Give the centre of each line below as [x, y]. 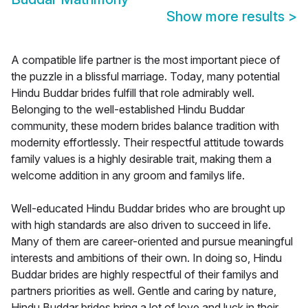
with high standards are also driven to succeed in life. [141, 225]
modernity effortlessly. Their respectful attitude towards [147, 143]
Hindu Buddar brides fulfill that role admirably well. [133, 93]
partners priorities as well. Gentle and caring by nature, [144, 291]
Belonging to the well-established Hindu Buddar [128, 110]
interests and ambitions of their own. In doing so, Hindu [146, 258]
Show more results [227, 17]
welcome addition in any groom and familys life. [128, 176]
